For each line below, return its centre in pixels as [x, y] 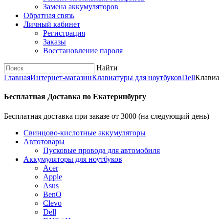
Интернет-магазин [61, 77]
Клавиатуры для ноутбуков [137, 77]
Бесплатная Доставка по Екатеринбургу [75, 97]
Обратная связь [49, 15]
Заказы [55, 42]
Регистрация [64, 33]
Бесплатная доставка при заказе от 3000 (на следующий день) [107, 116]
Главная [17, 77]
